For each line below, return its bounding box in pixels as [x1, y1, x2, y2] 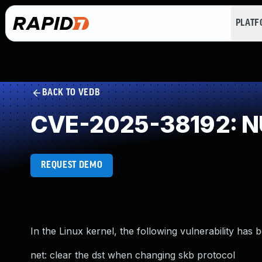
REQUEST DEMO [40, 160, 103, 170]
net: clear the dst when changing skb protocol [30, 249, 235, 261]
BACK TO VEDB [42, 88, 101, 98]
